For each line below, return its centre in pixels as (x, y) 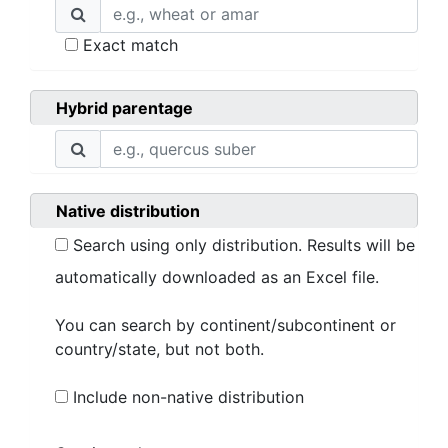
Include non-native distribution (186, 397)
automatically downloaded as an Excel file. (217, 277)
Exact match (128, 45)
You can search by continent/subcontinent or (225, 325)
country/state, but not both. (159, 349)
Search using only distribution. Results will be (241, 245)
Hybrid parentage (124, 108)
